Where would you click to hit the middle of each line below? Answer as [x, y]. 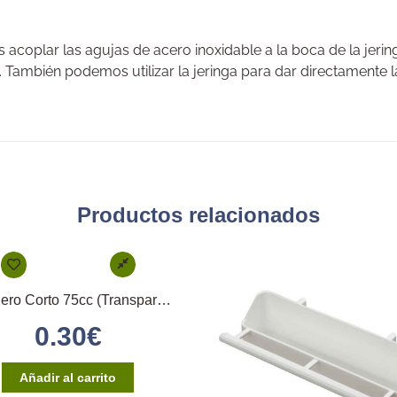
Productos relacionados [198, 214]
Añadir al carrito [68, 377]
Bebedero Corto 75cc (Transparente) [163, 300]
